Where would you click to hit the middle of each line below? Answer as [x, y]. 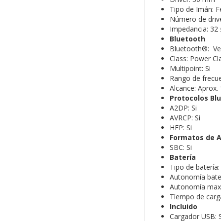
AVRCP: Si [185, 118]
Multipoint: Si [190, 69]
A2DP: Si [183, 108]
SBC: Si [181, 147]
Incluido [183, 207]
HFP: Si [181, 128]
